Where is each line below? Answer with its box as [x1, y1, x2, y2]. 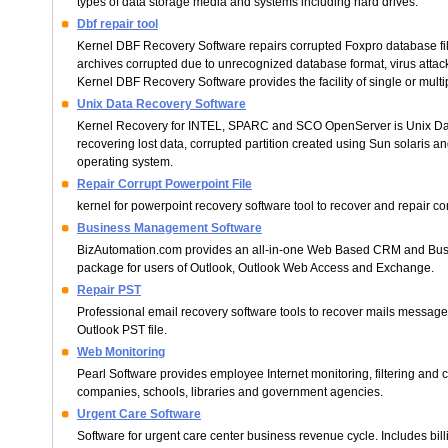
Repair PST [77, 283, 141, 297]
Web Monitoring [77, 345, 165, 359]
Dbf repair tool [77, 17, 158, 31]
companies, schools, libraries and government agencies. [77, 385, 383, 399]
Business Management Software [77, 221, 262, 235]
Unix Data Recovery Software [77, 97, 246, 111]
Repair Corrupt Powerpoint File [77, 177, 252, 191]
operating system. [77, 155, 173, 169]
